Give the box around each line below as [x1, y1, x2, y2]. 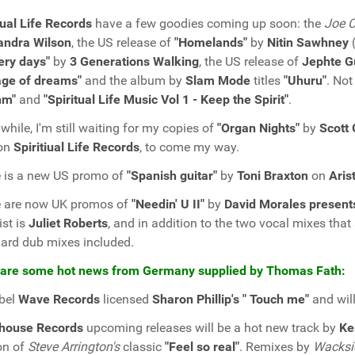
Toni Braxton [237, 168, 308, 183]
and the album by [82, 73, 185, 88]
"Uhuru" [284, 73, 326, 88]
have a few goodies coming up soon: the [92, 16, 324, 31]
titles [250, 73, 284, 88]
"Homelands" [174, 35, 247, 50]
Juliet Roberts [29, 216, 108, 231]
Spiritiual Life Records [13, 139, 139, 155]
